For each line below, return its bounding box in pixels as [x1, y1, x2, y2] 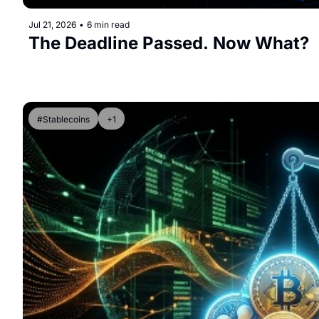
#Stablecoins [37, 114, 90, 125]
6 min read [87, 19, 130, 31]
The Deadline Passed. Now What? [28, 33, 309, 54]
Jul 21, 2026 [28, 19, 76, 31]
